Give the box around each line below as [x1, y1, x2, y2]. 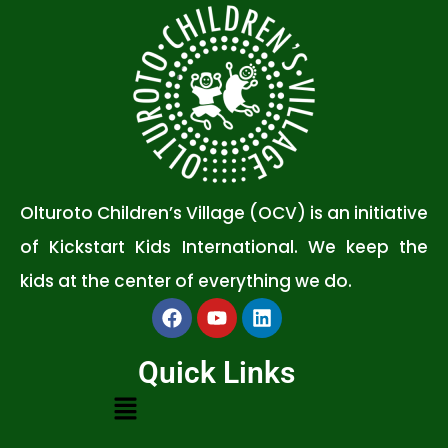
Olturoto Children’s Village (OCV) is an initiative [20, 201, 428, 226]
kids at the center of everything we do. [20, 269, 352, 294]
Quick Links [138, 355, 295, 391]
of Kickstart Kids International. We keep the [20, 235, 428, 260]
